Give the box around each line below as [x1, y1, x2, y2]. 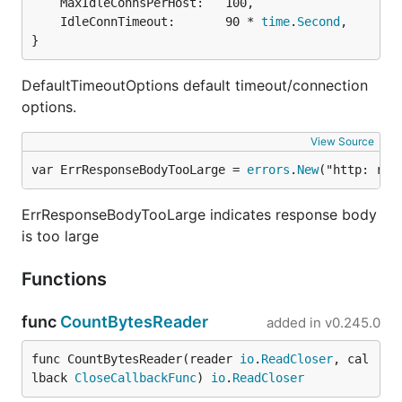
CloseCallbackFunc [74, 371, 197, 385]
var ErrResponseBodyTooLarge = [31, 162, 247, 177]
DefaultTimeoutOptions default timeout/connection [22, 76, 368, 94]
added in [267, 314, 321, 331]
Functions [22, 268, 111, 290]
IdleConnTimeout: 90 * [60, 14, 261, 29]
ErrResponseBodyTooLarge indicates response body [22, 205, 377, 223]
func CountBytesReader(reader [31, 352, 240, 366]
